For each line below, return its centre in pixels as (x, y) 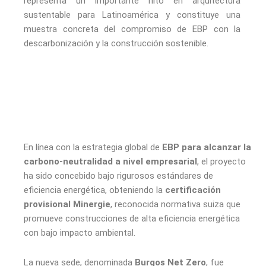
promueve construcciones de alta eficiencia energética (132, 218)
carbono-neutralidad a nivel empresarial (110, 161)
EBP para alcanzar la (207, 147)
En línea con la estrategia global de (93, 147)
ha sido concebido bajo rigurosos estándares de (118, 175)
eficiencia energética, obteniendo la (94, 190)
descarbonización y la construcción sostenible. (116, 44)
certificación (193, 190)
